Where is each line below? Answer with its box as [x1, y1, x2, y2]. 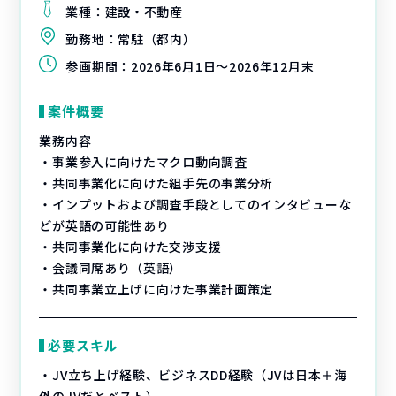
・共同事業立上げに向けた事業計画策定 [39, 280, 274, 298]
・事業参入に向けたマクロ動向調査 [39, 153, 247, 171]
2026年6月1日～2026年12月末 [130, 57, 315, 75]
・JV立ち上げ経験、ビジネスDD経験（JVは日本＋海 [39, 366, 347, 384]
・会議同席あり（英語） [39, 259, 183, 277]
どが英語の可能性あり [39, 217, 170, 234]
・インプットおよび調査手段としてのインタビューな [39, 195, 352, 213]
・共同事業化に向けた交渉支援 [39, 238, 222, 255]
